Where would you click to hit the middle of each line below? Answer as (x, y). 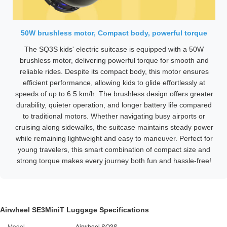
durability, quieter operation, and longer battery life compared (114, 105)
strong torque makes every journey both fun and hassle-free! (114, 161)
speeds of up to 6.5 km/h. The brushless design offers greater (114, 94)
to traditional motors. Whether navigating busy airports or (114, 116)
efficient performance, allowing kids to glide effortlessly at (114, 83)
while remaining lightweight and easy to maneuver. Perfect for (114, 138)
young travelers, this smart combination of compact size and (114, 149)
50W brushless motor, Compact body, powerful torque (114, 33)
